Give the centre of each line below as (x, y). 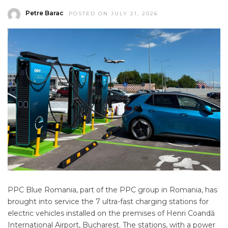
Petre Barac (45, 13)
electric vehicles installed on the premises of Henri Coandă (111, 213)
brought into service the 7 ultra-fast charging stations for (108, 202)
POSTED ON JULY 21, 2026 (113, 14)
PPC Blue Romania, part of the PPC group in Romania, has (112, 190)
